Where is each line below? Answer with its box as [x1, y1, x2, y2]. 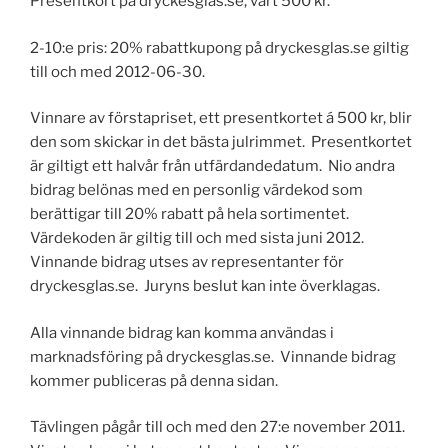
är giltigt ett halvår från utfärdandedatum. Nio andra [30, 157, 395, 176]
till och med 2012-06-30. [30, 62, 205, 81]
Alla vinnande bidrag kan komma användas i [30, 323, 334, 342]
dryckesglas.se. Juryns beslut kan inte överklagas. [30, 277, 380, 296]
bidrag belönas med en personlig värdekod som [30, 181, 363, 200]
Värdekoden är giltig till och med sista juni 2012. [30, 229, 367, 248]
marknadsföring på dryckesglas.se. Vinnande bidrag [30, 347, 396, 366]
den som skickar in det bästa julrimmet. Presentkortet [30, 133, 412, 152]
